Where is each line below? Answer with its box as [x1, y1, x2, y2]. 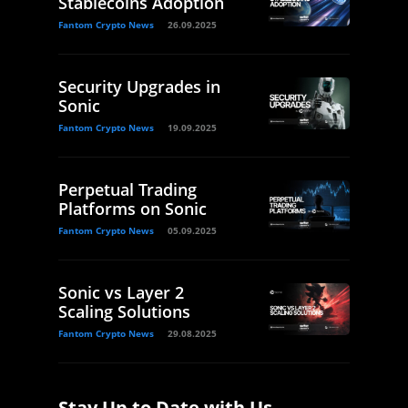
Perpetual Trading [58, 178, 197, 201]
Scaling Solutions [58, 301, 190, 323]
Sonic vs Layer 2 [58, 281, 184, 304]
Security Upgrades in [58, 76, 220, 98]
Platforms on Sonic [58, 198, 207, 220]
